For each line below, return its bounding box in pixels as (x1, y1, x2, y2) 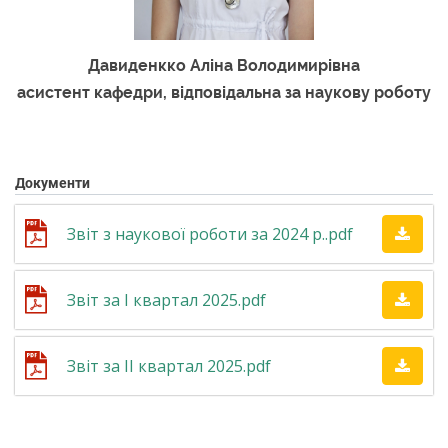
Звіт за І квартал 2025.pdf (67, 288, 266, 311)
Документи (15, 174, 90, 192)
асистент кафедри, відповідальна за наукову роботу (17, 83, 431, 103)
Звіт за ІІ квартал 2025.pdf (67, 354, 271, 377)
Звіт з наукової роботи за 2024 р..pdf (67, 222, 353, 245)
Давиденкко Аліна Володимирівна (88, 56, 360, 76)
